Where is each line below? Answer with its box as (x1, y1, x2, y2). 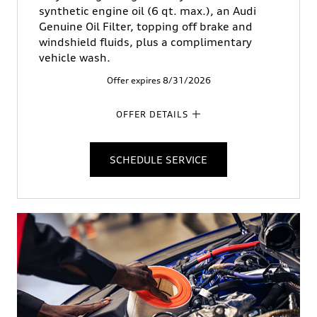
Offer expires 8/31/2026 (106, 74, 211, 86)
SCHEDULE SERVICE (110, 153, 207, 166)
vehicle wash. (39, 50, 110, 64)
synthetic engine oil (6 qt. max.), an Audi (39, 4, 256, 18)
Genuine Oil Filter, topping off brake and (39, 19, 253, 33)
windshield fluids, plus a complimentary (39, 35, 252, 49)
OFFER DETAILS (115, 108, 188, 120)
